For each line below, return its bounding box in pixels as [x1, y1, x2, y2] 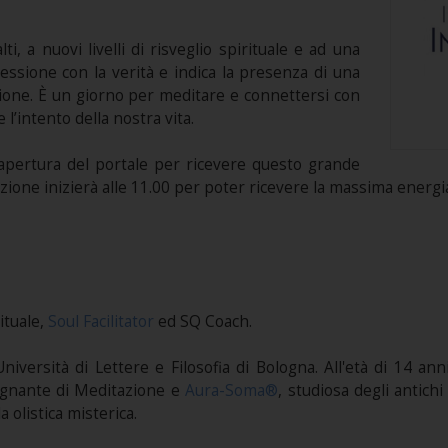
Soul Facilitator [47, 310, 154, 332]
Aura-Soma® [185, 379, 279, 401]
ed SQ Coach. [153, 310, 252, 332]
